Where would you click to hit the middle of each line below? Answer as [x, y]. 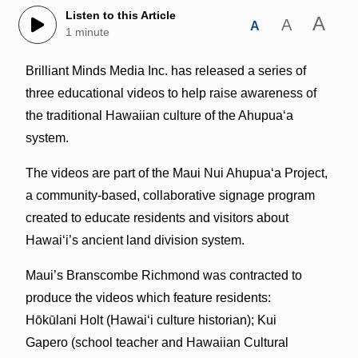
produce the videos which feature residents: [148, 297]
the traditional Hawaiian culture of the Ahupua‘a [159, 115]
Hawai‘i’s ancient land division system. [135, 240]
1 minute [87, 32]
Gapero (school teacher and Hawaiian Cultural [157, 342]
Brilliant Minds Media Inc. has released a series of [165, 70]
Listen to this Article [120, 16]
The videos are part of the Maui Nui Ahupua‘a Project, [176, 173]
